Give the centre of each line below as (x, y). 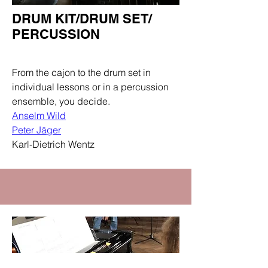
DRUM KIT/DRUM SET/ (82, 19)
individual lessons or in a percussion (90, 87)
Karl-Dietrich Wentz (53, 144)
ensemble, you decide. (61, 101)
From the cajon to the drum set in (81, 72)
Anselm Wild (39, 115)
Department (38, 54)
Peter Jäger (36, 130)
